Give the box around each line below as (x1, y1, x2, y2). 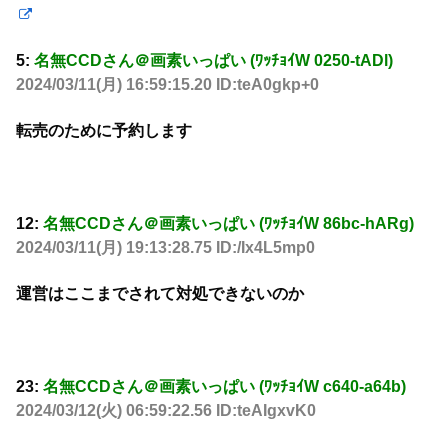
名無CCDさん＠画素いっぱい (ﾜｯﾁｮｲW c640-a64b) (43, 378, 406, 396)
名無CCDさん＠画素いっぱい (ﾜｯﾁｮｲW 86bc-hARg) (43, 215, 414, 232)
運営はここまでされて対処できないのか (16, 285, 304, 303)
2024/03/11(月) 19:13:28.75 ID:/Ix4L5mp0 (16, 239, 315, 256)
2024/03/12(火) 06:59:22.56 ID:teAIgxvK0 (16, 402, 316, 420)
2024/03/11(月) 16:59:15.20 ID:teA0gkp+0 (16, 75, 319, 93)
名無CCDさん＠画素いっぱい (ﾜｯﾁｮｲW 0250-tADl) (34, 51, 393, 69)
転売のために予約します (16, 122, 192, 140)
